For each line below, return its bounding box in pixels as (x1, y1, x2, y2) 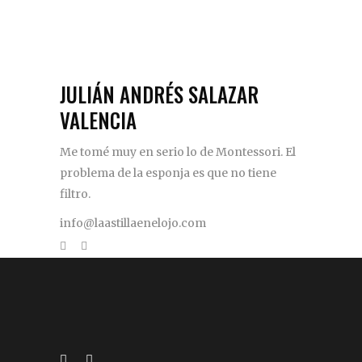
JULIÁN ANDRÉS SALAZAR (60, 79, 259, 109)
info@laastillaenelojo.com (60, 216, 206, 230)
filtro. (60, 187, 90, 201)
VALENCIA (60, 105, 137, 135)
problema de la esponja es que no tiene (60, 166, 276, 180)
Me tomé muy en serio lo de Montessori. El (60, 145, 296, 159)
